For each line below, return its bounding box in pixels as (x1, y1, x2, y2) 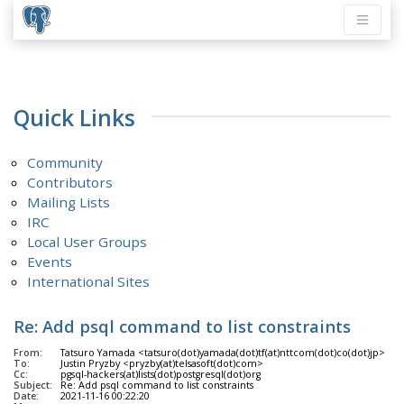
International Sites (27, 272, 151, 291)
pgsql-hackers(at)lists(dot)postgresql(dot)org (60, 368, 261, 381)
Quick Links (14, 102, 135, 133)
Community (27, 153, 104, 172)
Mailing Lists (27, 193, 111, 212)
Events (27, 252, 73, 271)
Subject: (14, 379, 52, 392)
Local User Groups (27, 233, 148, 252)
